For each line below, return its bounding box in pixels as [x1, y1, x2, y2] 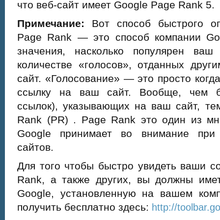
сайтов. [17, 141, 54, 153]
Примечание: [17, 18, 84, 29]
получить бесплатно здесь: [17, 201, 152, 213]
